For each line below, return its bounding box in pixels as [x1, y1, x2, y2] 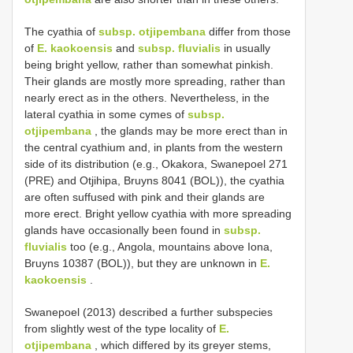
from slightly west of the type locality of [24, 322, 219, 336]
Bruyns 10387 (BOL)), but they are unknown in [24, 257, 260, 270]
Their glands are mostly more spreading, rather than [24, 75, 285, 88]
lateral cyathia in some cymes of [24, 108, 188, 121]
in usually [221, 42, 270, 55]
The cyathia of [24, 25, 98, 39]
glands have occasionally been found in [24, 224, 224, 237]
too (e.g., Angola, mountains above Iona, [67, 240, 273, 254]
